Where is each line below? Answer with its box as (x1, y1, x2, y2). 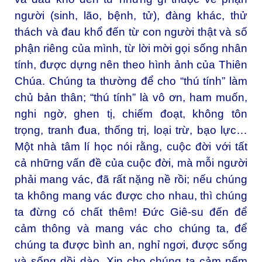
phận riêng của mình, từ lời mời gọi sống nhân (15, 42, 247, 54)
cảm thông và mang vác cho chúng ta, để (15, 222, 247, 235)
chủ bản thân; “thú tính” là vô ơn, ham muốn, (15, 91, 247, 104)
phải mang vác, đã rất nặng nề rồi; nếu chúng (15, 173, 247, 185)
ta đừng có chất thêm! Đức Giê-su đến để (15, 205, 247, 218)
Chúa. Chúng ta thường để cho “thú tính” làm (15, 74, 247, 87)
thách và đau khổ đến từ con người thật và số (15, 25, 247, 38)
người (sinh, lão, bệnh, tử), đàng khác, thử (15, 9, 247, 22)
